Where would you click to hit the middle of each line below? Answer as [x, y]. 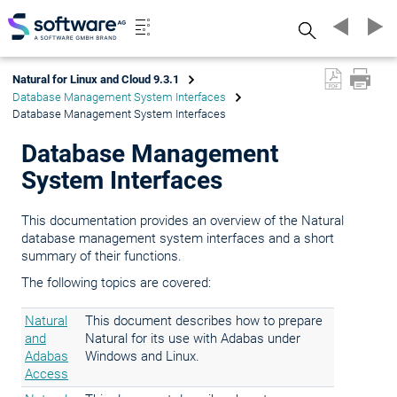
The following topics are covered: [116, 283]
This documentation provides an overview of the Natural [183, 221]
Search [307, 29]
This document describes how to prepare [204, 321]
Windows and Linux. [142, 356]
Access [47, 374]
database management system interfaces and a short [178, 238]
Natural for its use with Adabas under [193, 339]
